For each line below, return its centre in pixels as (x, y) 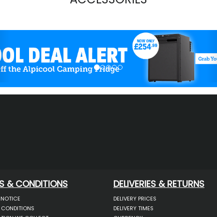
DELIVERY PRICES (135, 199)
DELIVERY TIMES (133, 209)
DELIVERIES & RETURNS (159, 184)
